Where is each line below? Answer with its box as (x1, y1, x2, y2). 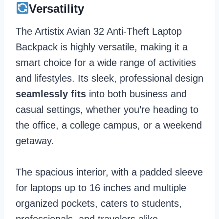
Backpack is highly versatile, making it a (16, 41, 188, 52)
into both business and (86, 88, 187, 99)
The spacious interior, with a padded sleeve (16, 166, 203, 177)
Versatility (29, 1, 85, 15)
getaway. (16, 135, 57, 146)
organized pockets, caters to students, (16, 197, 182, 209)
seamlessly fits (16, 88, 86, 99)
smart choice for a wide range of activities (16, 57, 196, 68)
